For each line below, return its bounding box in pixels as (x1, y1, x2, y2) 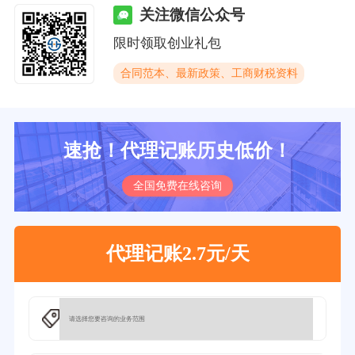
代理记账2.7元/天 (105, 243, 250, 265)
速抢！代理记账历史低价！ (63, 140, 292, 162)
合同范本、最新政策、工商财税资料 (120, 67, 298, 80)
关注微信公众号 (139, 6, 245, 24)
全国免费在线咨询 (132, 179, 222, 193)
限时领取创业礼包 (113, 36, 222, 52)
